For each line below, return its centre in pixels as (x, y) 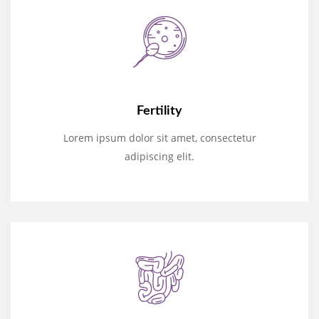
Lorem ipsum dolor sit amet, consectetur (159, 138)
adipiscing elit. (159, 157)
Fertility (159, 111)
